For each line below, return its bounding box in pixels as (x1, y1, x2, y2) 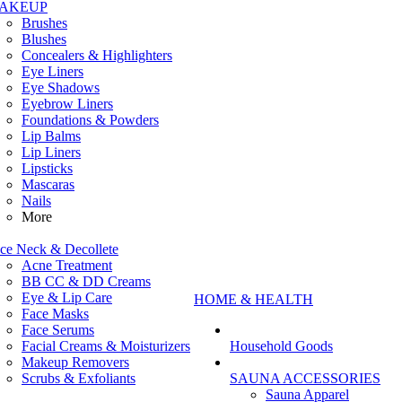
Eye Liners (22, 64, 83, 79)
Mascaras (22, 177, 74, 192)
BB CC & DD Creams (22, 274, 151, 289)
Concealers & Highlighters (22, 48, 172, 63)
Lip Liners (22, 144, 81, 160)
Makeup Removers (22, 354, 129, 370)
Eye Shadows (22, 80, 100, 95)
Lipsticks (22, 161, 73, 176)
